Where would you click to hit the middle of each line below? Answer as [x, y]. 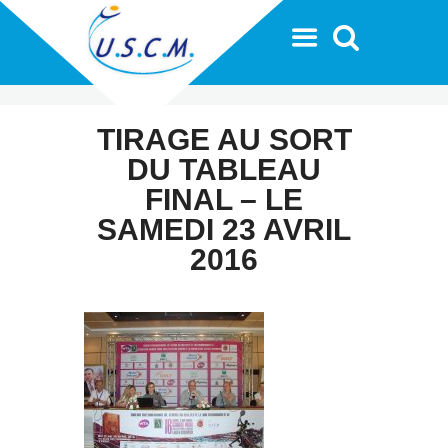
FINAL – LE [224, 199]
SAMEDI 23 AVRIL [224, 229]
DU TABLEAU [224, 169]
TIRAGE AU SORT [224, 139]
